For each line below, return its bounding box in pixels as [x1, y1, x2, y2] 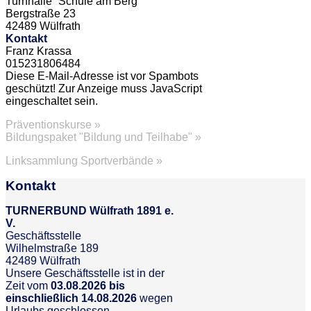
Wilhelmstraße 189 [6, 242, 99, 254]
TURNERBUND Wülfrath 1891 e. [6, 205, 174, 217]
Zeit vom [6, 280, 51, 292]
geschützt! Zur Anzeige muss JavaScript [6, 83, 202, 94]
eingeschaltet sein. [6, 95, 98, 107]
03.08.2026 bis [51, 280, 125, 292]
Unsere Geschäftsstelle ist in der [6, 267, 165, 279]
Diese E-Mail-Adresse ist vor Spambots [6, 70, 199, 82]
